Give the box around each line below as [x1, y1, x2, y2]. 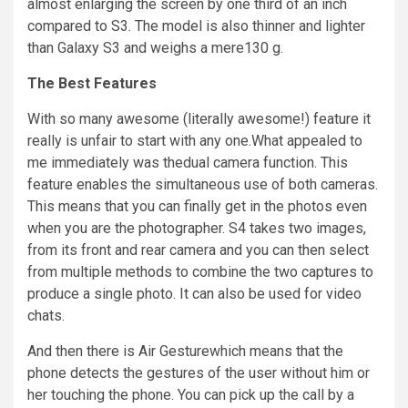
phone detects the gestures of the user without [27, 364, 331, 382]
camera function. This [209, 154, 348, 172]
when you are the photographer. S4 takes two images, [27, 219, 366, 238]
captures [301, 263, 357, 281]
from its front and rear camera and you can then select [27, 241, 369, 260]
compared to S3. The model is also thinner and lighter [27, 17, 365, 36]
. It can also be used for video [173, 285, 362, 303]
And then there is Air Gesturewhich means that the [27, 342, 343, 361]
